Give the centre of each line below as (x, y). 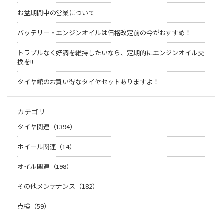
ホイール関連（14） (47, 147)
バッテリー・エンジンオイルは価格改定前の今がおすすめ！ (104, 33)
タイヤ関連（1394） (47, 127)
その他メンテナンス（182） (58, 186)
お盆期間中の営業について (56, 13)
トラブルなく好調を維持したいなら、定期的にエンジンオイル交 (111, 53)
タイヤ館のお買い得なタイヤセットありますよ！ (88, 82)
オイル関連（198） (45, 166)
